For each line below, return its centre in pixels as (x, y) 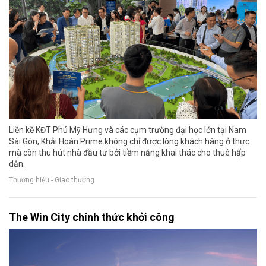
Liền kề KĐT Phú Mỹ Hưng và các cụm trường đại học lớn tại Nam (128, 130)
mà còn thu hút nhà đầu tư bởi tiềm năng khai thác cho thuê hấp (127, 152)
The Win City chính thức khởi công (92, 217)
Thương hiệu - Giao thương (52, 180)
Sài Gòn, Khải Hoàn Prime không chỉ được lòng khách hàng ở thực (129, 141)
